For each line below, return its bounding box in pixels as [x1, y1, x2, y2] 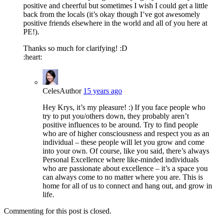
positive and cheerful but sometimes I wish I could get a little [23, 1, 208, 10]
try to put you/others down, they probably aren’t [43, 111, 189, 120]
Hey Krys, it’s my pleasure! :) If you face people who [43, 103, 205, 111]
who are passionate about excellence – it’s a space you [43, 164, 208, 172]
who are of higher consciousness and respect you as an [43, 129, 209, 138]
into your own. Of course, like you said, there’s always [43, 146, 209, 155]
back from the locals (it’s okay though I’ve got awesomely [23, 10, 200, 18]
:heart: [23, 52, 42, 61]
